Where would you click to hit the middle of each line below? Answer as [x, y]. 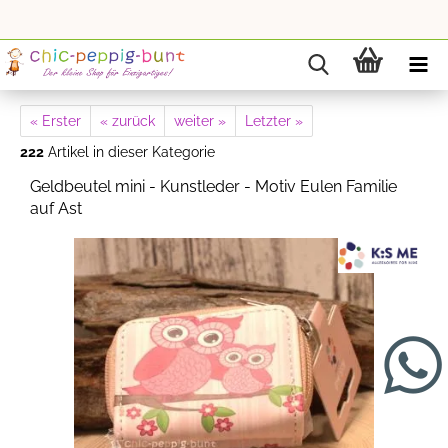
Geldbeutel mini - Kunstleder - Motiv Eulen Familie [213, 186]
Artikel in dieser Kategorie [129, 152]
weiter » [200, 121]
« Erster [55, 121]
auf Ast [56, 208]
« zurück [127, 121]
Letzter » [274, 121]
